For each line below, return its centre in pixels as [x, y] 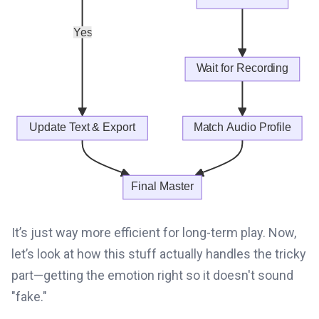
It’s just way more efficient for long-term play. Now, [154, 233]
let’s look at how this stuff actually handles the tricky [159, 254]
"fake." [29, 297]
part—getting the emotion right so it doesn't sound [152, 276]
